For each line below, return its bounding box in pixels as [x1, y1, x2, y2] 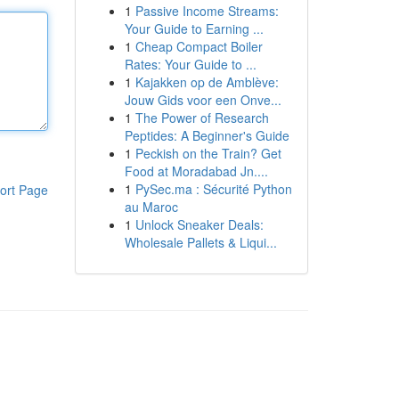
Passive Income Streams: [134, 2, 279, 20]
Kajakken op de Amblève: [134, 73, 279, 91]
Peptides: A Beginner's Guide [124, 126, 289, 144]
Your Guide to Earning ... [124, 20, 264, 37]
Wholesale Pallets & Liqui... [124, 233, 277, 251]
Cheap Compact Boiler [134, 37, 263, 55]
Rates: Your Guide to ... [124, 55, 256, 73]
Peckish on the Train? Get [134, 144, 281, 162]
